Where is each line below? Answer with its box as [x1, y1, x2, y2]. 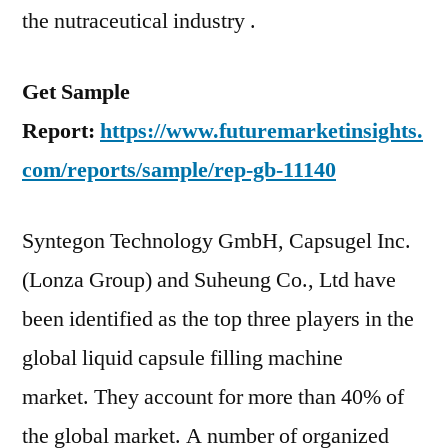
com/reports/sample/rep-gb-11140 [22, 156, 336, 184]
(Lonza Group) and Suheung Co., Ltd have [22, 266, 396, 294]
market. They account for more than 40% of [22, 383, 404, 411]
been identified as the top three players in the [22, 305, 414, 333]
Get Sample [22, 78, 130, 106]
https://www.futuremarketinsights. [100, 117, 423, 145]
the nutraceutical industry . [22, 7, 256, 35]
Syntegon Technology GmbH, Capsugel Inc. [22, 227, 411, 255]
